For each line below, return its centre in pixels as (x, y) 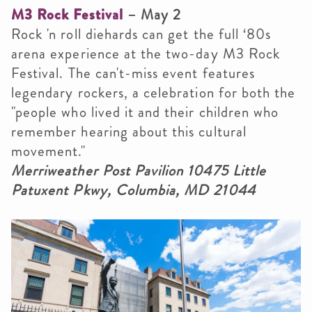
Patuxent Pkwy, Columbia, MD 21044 (133, 190)
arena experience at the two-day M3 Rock (146, 54)
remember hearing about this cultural (129, 132)
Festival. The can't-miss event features (133, 73)
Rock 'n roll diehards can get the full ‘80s (141, 34)
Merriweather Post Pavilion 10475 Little (139, 171)
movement (45, 151)
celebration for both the (220, 93)
